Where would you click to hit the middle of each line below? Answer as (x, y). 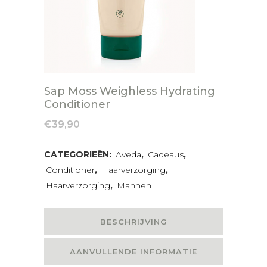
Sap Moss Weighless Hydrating (130, 91)
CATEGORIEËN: (79, 154)
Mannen (134, 185)
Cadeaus (166, 154)
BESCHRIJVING (133, 222)
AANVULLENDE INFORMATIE (133, 252)
